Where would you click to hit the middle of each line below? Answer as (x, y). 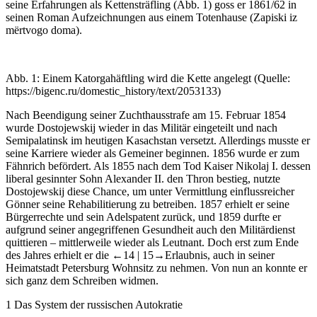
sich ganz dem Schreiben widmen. (82, 280)
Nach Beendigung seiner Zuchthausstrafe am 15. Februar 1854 (146, 115)
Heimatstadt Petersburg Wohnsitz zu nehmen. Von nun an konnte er (156, 267)
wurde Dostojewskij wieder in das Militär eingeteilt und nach (142, 127)
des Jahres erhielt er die (59, 255)
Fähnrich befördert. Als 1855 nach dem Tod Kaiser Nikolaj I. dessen (158, 166)
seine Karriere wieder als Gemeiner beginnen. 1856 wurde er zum (152, 153)
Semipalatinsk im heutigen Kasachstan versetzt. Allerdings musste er (158, 140)
